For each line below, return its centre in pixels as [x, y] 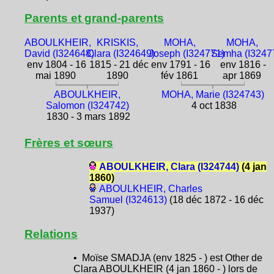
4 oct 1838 [213, 105]
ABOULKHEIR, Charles [150, 188]
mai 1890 [55, 75]
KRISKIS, [118, 42]
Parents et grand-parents [94, 18]
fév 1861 [180, 75]
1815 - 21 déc [117, 64]
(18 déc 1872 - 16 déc [215, 199]
